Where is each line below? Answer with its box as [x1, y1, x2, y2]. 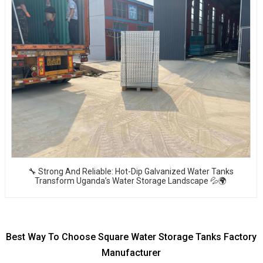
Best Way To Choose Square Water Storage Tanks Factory [6, 231, 257, 242]
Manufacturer [102, 247, 161, 258]
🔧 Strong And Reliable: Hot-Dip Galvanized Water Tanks [28, 166, 234, 176]
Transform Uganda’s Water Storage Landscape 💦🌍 [35, 176, 227, 186]
